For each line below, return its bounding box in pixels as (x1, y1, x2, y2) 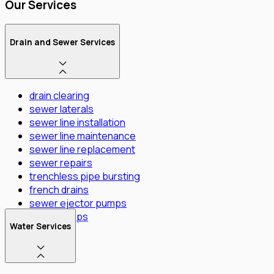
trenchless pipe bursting (29, 169, 140, 183)
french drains (29, 182, 89, 196)
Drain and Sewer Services (10, 36, 115, 48)
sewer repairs (29, 155, 92, 169)
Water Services (10, 221, 71, 232)
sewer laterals (29, 102, 94, 116)
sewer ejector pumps (29, 196, 127, 210)
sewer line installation (29, 115, 125, 129)
